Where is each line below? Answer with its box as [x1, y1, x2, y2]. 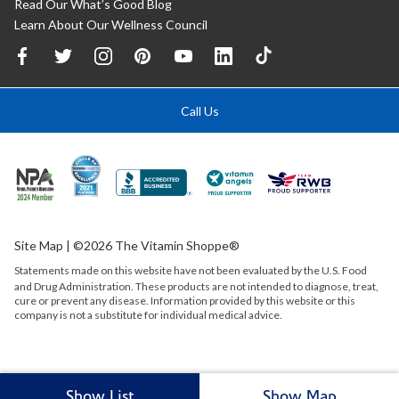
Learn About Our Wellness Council [14, 17, 208, 33]
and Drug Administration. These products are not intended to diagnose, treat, [14, 280, 379, 294]
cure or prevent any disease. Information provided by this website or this [14, 294, 355, 308]
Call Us [180, 103, 219, 119]
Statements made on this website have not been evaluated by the [14, 264, 322, 278]
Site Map [14, 238, 63, 254]
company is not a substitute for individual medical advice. [14, 308, 282, 322]
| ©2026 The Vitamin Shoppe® [63, 238, 240, 254]
